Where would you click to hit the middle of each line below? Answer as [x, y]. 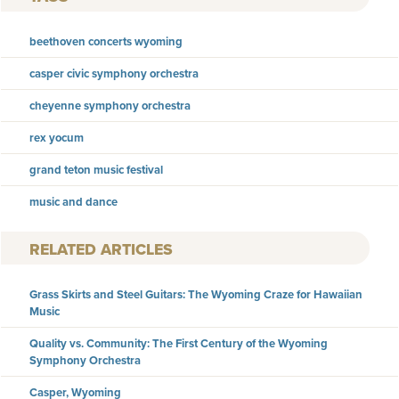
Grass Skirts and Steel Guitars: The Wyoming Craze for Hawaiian [196, 294]
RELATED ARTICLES [101, 249]
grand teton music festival [96, 170]
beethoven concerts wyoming [106, 42]
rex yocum [57, 138]
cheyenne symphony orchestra [110, 106]
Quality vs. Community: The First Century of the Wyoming [179, 343]
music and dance [73, 202]
